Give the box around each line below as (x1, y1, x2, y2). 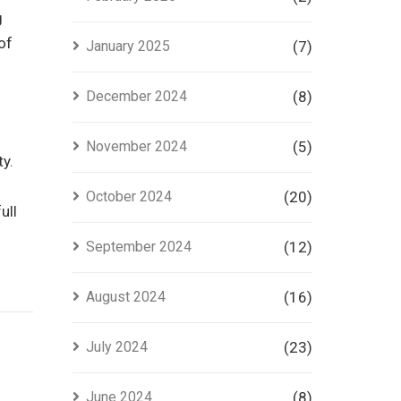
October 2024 (85, 188, 172, 205)
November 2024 (85, 138, 187, 155)
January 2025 (85, 38, 170, 55)
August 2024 (85, 288, 166, 305)
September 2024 (85, 238, 192, 255)
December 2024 (85, 88, 187, 105)
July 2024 (85, 338, 148, 355)
